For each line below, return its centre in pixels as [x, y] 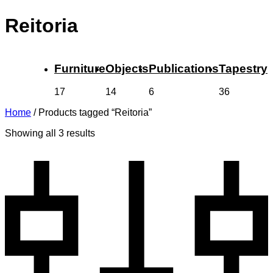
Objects [127, 68]
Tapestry [243, 68]
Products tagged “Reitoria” [95, 113]
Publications [184, 68]
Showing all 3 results [50, 133]
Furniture [80, 68]
